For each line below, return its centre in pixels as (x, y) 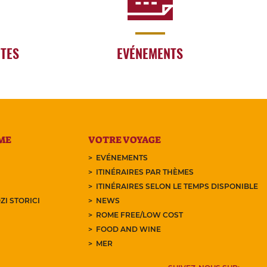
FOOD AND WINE (128, 229)
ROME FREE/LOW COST (139, 215)
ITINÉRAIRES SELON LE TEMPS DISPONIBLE (177, 187)
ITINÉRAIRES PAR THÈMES (145, 172)
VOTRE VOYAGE (124, 140)
